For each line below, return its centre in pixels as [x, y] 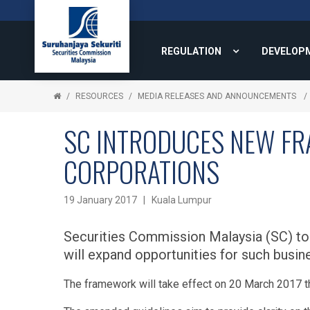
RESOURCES [99, 96]
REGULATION [191, 51]
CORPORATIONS [142, 172]
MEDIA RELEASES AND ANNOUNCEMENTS [218, 96]
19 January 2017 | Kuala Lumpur [138, 200]
